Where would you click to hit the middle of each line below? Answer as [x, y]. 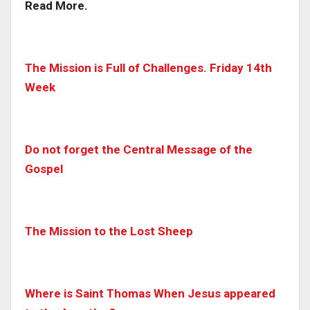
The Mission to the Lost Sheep [109, 231]
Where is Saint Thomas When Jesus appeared [150, 294]
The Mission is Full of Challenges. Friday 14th [148, 68]
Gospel [44, 169]
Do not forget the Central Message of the [139, 150]
